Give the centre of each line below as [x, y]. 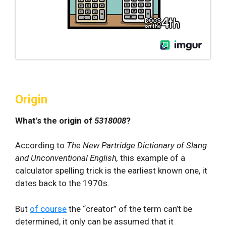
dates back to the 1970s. [62, 183]
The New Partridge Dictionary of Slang [137, 145]
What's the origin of [55, 121]
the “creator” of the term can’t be [129, 209]
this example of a [153, 158]
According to [41, 145]
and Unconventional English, [68, 158]
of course [48, 209]
